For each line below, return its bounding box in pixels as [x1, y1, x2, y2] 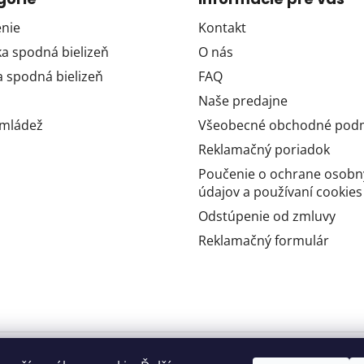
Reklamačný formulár [198, 231, 329, 249]
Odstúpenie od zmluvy [198, 206, 336, 225]
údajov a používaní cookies [198, 182, 362, 201]
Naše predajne [198, 91, 288, 110]
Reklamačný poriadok [198, 140, 330, 158]
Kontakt [198, 18, 246, 37]
